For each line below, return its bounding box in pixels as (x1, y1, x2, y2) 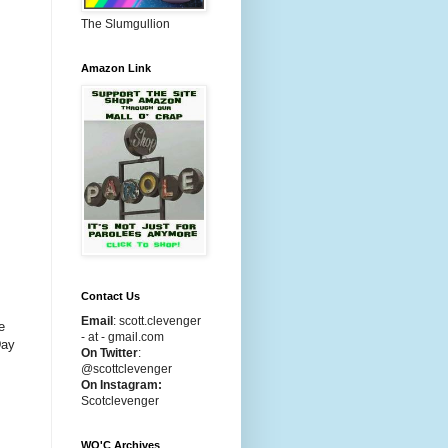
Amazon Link (81, 62, 151, 74)
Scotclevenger (81, 394, 159, 408)
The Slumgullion (81, 17, 170, 31)
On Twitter (81, 346, 138, 360)
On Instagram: (81, 378, 162, 392)
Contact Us (81, 290, 140, 302)
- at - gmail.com (81, 330, 164, 344)
